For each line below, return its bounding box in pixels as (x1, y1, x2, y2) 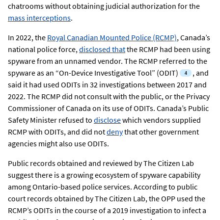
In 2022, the (8, 32, 47, 43)
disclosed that (79, 44, 125, 55)
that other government (123, 127, 199, 137)
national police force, (8, 44, 79, 55)
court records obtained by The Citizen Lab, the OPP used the (8, 193, 205, 204)
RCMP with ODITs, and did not (8, 127, 107, 137)
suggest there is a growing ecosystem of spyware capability (8, 170, 200, 180)
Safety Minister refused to (8, 115, 94, 125)
